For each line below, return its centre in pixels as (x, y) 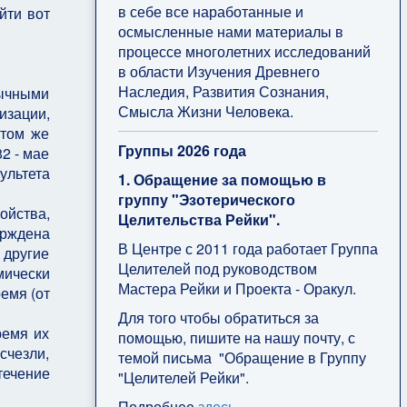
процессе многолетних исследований (244, 51)
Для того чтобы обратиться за (218, 317)
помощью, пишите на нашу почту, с (236, 337)
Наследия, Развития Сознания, (223, 91)
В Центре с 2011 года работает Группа (248, 248)
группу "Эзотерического (206, 199)
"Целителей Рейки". (183, 377)
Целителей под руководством (217, 268)
